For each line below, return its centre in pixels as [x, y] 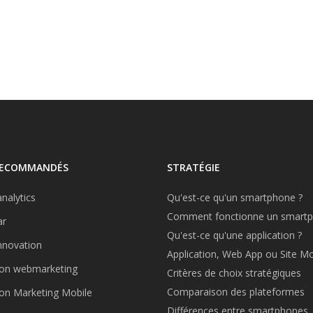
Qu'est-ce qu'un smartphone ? [235, 198]
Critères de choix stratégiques [234, 273]
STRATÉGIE [194, 168]
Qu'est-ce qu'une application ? [234, 235]
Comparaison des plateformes [236, 292]
